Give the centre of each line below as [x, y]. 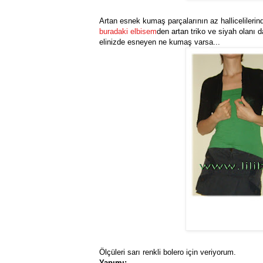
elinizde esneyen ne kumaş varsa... [160, 42]
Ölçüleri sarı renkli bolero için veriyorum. [168, 252]
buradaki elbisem [128, 32]
